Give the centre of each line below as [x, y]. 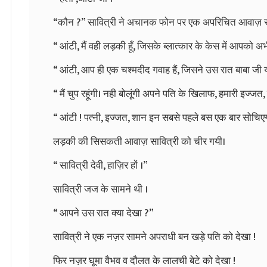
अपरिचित [219, 22]
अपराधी [162, 237]
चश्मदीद [136, 70]
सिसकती [106, 142]
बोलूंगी [129, 94]
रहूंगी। [91, 94]
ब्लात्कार [178, 46]
